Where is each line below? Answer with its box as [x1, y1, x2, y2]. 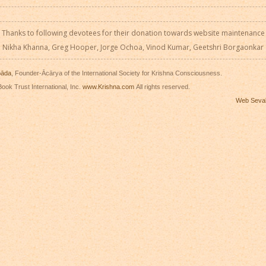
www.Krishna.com [83, 83, 134, 91]
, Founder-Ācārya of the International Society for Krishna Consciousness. [11, 69, 222, 77]
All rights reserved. [134, 83, 190, 91]
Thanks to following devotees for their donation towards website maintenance [1, 27, 265, 38]
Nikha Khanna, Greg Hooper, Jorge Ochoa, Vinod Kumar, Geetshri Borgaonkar [2, 42, 264, 52]
